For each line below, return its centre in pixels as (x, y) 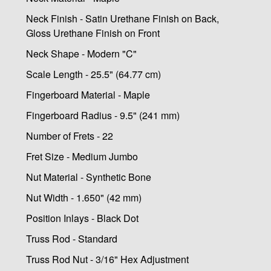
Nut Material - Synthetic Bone (88, 177)
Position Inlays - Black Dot (82, 218)
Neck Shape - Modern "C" (81, 54)
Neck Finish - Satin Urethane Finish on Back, (122, 19)
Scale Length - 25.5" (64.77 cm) (93, 74)
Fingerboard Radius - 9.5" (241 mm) (103, 116)
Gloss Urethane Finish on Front (93, 33)
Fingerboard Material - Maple (88, 95)
